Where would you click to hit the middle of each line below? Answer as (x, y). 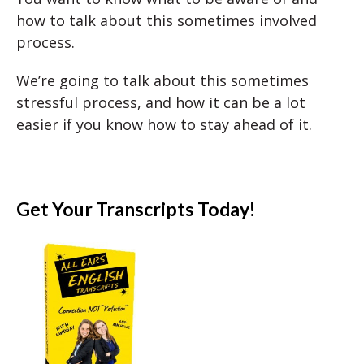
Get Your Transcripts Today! (136, 209)
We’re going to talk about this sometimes (162, 80)
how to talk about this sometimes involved (167, 20)
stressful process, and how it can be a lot (161, 102)
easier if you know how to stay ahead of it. (164, 124)
